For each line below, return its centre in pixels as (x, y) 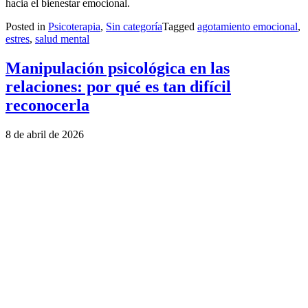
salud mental (62, 39)
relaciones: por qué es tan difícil (118, 87)
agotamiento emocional (247, 27)
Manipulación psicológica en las (118, 68)
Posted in (27, 27)
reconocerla (47, 106)
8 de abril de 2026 (45, 135)
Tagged (180, 27)
